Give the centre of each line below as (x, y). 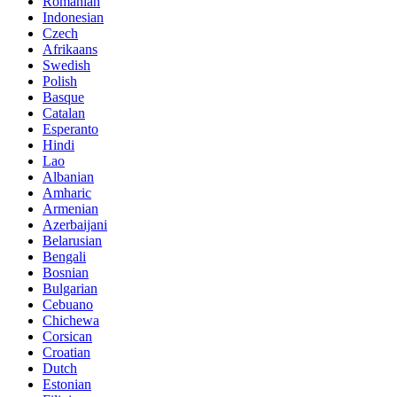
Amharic (67, 193)
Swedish (66, 66)
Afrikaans (70, 50)
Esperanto (70, 129)
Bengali (64, 257)
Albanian (68, 177)
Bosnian (66, 273)
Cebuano (68, 305)
